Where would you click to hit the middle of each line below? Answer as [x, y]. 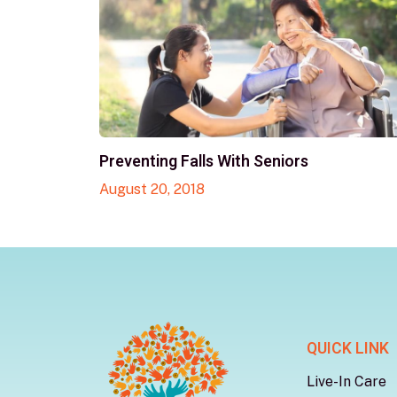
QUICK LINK [348, 349]
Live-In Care [346, 382]
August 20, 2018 [152, 190]
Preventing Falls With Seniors [204, 162]
